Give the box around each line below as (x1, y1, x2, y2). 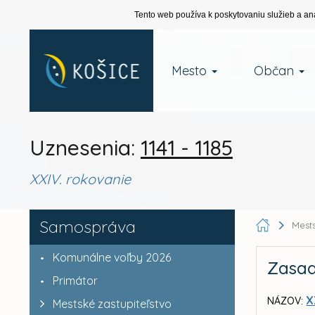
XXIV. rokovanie (29, 170, 131, 188)
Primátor (52, 274, 98, 288)
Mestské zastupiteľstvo (52, 297, 172, 311)
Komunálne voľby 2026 (52, 250, 171, 264)
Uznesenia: (29, 134, 141, 161)
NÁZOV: (267, 295, 304, 307)
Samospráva (39, 216, 136, 237)
